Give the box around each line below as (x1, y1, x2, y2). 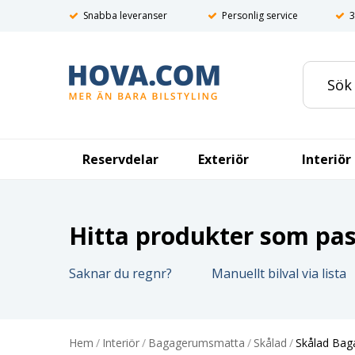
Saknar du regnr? (69, 265, 172, 282)
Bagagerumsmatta (148, 335, 245, 350)
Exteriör (198, 151, 249, 168)
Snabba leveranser (83, 9, 167, 22)
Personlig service (222, 9, 298, 22)
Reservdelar (82, 151, 158, 168)
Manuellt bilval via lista (212, 265, 346, 282)
